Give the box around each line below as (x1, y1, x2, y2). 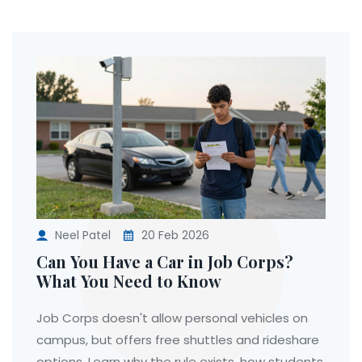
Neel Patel (55, 227, 111, 243)
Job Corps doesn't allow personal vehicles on (36, 309, 308, 326)
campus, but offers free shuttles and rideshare (36, 331, 319, 348)
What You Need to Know (36, 270, 221, 292)
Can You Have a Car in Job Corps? (36, 250, 293, 272)
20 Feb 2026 (138, 227, 209, 243)
